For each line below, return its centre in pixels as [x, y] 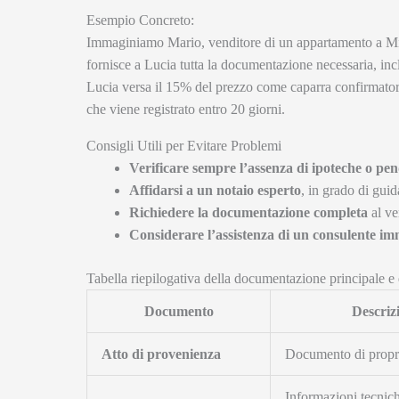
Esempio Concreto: [140, 20]
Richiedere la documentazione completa [248, 213]
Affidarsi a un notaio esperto [215, 191]
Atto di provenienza [161, 354]
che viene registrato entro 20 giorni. [186, 110]
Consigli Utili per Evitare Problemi [184, 146]
